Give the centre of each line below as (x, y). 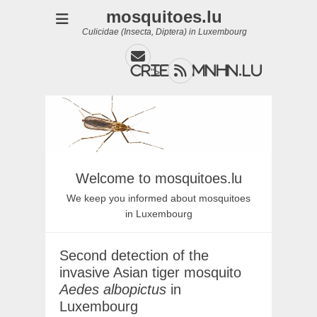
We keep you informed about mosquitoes (158, 198)
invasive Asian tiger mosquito (150, 272)
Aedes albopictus (113, 289)
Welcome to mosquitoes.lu (158, 178)
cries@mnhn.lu (197, 70)
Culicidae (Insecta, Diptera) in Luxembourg (164, 32)
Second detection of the (134, 255)
